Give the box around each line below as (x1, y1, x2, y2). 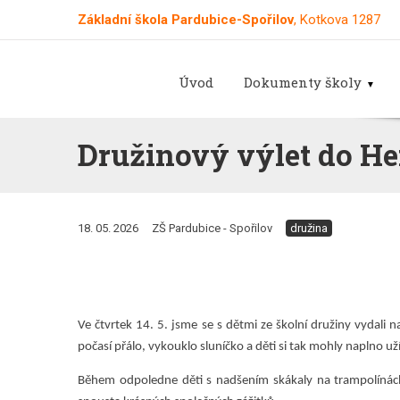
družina (289, 221, 328, 235)
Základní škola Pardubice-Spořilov (77, 12, 294, 28)
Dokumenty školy (244, 72, 362, 91)
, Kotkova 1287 (293, 12, 380, 28)
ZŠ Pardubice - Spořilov (151, 221, 272, 235)
